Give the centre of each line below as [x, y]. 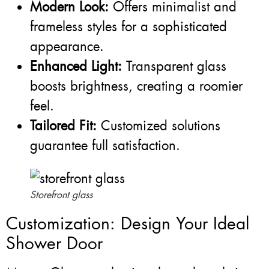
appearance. [67, 46]
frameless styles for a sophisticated [128, 26]
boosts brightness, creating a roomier [136, 86]
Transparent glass [174, 66]
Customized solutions [159, 125]
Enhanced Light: [76, 66]
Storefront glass [61, 195]
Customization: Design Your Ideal [128, 223]
